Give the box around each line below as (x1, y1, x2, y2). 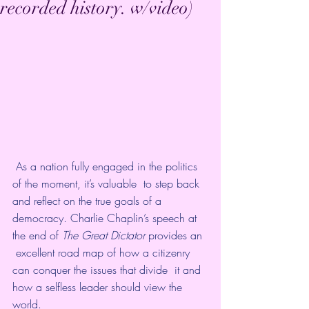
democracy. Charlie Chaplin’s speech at (12, 210, 200, 226)
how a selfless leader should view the (12, 279, 186, 295)
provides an (148, 227, 206, 243)
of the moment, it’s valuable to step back (12, 175, 203, 191)
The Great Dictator (62, 227, 148, 243)
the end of (12, 227, 62, 243)
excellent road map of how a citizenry (12, 244, 193, 260)
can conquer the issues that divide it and (12, 261, 204, 277)
